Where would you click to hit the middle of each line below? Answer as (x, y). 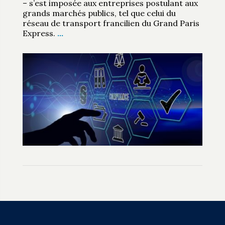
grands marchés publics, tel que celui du (99, 13)
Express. (40, 33)
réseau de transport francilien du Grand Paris (111, 23)
